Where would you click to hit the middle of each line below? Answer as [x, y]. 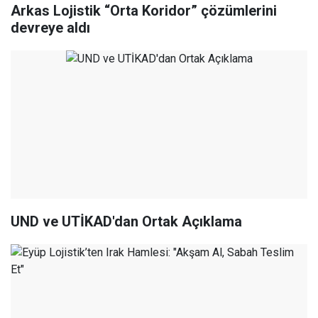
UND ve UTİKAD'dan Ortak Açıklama [126, 222]
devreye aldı [50, 28]
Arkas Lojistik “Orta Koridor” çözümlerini [144, 11]
